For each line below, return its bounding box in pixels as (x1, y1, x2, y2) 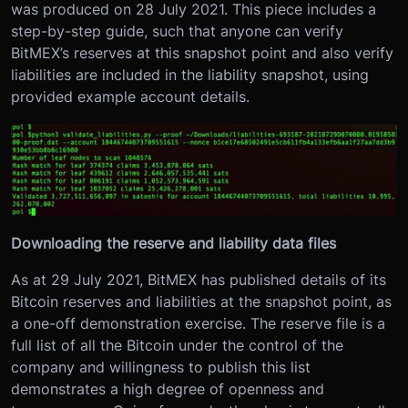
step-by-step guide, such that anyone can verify (11, 22, 343, 40)
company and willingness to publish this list (11, 358, 311, 377)
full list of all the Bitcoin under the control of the (11, 336, 343, 355)
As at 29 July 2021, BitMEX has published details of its (11, 270, 386, 290)
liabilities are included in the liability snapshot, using (11, 66, 369, 84)
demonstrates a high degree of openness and (11, 380, 324, 399)
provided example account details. (11, 87, 250, 106)
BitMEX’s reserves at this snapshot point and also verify (11, 44, 393, 62)
